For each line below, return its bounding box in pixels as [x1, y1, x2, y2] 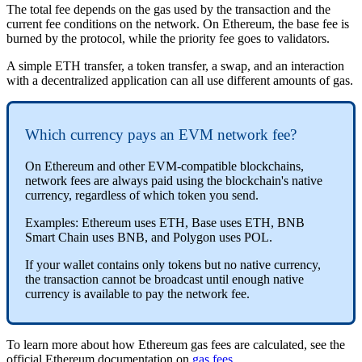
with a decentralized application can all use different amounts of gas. [6, 73, 353, 87]
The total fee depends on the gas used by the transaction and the [6, 2, 330, 16]
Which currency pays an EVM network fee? [25, 126, 297, 144]
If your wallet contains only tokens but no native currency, [25, 258, 321, 272]
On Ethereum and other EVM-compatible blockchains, [25, 159, 304, 174]
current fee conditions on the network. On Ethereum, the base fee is [6, 16, 349, 31]
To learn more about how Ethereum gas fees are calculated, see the [6, 338, 345, 352]
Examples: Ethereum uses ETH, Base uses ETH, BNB [25, 216, 305, 230]
